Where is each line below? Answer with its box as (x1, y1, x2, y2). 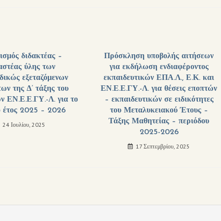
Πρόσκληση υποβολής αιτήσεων (104, 52, 214, 60)
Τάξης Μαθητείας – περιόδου (109, 117, 210, 125)
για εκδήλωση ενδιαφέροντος (109, 63, 209, 71)
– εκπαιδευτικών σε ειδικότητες (104, 96, 214, 104)
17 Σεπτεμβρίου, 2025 (136, 143, 190, 150)
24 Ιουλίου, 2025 (2, 121, 45, 128)
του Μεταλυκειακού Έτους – (110, 107, 208, 114)
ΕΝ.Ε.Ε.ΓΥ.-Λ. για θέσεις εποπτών (101, 85, 218, 93)
